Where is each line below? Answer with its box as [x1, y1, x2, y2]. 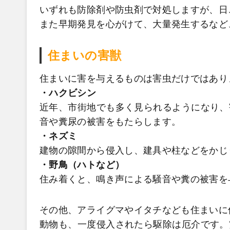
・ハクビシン [40, 88, 97, 98]
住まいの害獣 [47, 49, 122, 62]
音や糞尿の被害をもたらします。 [40, 117, 181, 127]
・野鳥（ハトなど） [40, 160, 125, 170]
